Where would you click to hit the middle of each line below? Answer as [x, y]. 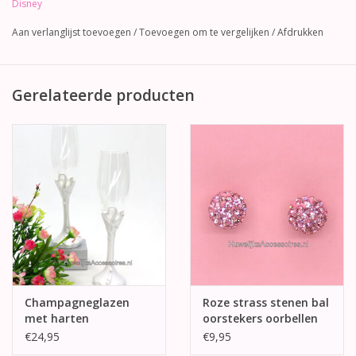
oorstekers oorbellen [260, 319]
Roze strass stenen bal [266, 303]
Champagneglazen [77, 303]
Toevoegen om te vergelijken [205, 32]
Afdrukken [300, 32]
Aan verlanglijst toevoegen [72, 32]
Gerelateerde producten [103, 95]
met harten [57, 319]
